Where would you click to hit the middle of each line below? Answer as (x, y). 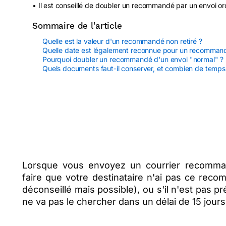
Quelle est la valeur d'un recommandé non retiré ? (122, 41)
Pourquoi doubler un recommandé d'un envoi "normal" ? (133, 60)
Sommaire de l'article (77, 26)
